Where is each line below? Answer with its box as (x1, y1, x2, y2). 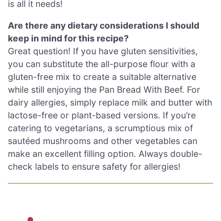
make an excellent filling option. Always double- (8, 148, 202, 159)
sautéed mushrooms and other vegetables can (8, 135, 197, 146)
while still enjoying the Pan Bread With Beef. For (8, 84, 200, 95)
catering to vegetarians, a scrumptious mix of (8, 122, 193, 133)
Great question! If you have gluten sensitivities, (8, 45, 198, 56)
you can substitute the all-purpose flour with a (8, 58, 195, 69)
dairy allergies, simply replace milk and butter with (8, 97, 212, 108)
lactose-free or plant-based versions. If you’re (8, 110, 196, 120)
